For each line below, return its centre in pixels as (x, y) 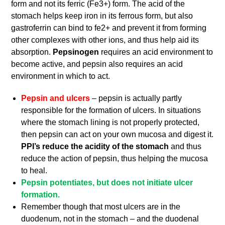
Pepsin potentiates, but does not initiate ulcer (107, 183)
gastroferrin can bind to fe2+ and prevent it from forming (109, 28)
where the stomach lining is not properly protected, (110, 123)
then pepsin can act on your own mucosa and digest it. (118, 135)
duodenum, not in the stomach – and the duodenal (110, 219)
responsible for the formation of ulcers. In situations (111, 110)
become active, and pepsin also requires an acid (97, 64)
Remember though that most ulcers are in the (101, 207)
